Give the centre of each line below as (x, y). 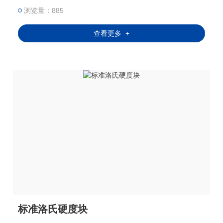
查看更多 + (111, 33)
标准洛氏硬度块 (53, 209)
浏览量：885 (44, 10)
